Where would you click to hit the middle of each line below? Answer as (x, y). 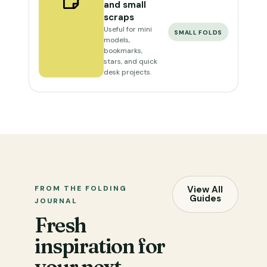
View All (205, 190)
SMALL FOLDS (198, 32)
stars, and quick (130, 61)
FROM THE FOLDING (81, 188)
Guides (205, 198)
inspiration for (100, 246)
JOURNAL (56, 201)
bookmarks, (123, 51)
